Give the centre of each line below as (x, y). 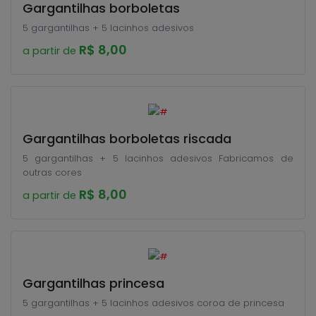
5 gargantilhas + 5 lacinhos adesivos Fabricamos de (121, 158)
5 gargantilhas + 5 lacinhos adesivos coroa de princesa (153, 303)
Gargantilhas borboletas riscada (127, 139)
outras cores (52, 172)
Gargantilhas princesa (93, 283)
